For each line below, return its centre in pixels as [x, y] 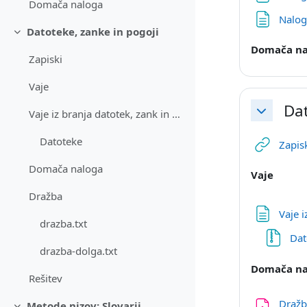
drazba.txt [64, 224]
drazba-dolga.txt [79, 251]
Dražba [46, 196]
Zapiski [46, 59]
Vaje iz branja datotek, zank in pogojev [176, 114]
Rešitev [46, 279]
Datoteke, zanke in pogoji [93, 32]
